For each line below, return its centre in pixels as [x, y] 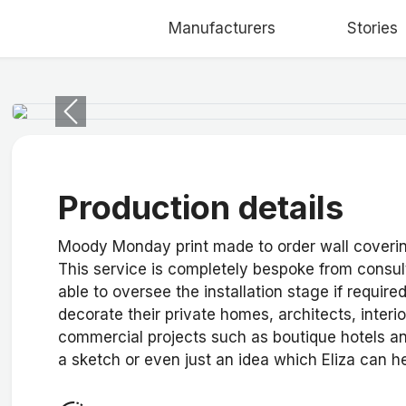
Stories [372, 28]
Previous [101, 121]
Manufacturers [222, 28]
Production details [200, 208]
